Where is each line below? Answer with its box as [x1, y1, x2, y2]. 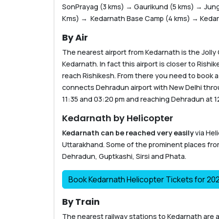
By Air [62, 31, 88, 44]
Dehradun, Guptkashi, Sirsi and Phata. [62, 152, 186, 161]
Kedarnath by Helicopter [62, 112, 173, 125]
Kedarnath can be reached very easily [62, 128, 194, 138]
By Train [62, 196, 100, 208]
